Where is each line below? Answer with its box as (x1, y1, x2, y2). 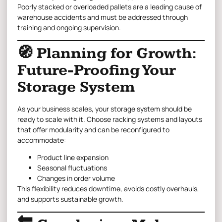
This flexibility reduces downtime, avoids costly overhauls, (17, 184, 199, 194)
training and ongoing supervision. (17, 23, 121, 33)
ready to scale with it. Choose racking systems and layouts (17, 114, 202, 124)
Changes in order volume (37, 173, 115, 183)
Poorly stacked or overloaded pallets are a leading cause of (17, 2, 202, 12)
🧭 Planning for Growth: (17, 44, 196, 62)
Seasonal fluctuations (37, 163, 107, 173)
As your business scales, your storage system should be (17, 104, 192, 113)
